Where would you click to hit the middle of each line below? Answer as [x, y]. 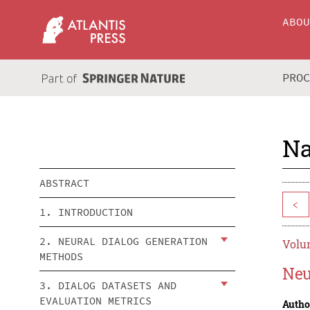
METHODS [61, 256]
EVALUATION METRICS [95, 300]
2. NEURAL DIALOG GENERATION [124, 241]
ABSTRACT [64, 183]
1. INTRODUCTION [86, 212]
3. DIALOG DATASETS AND [108, 285]
